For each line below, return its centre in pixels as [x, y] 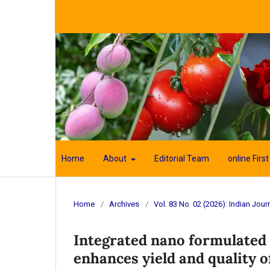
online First [248, 159]
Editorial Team [181, 159]
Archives [124, 204]
